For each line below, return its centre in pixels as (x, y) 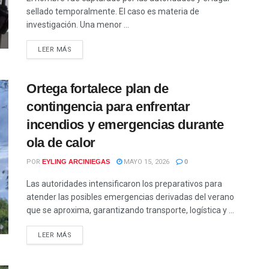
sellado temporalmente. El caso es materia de (113, 11)
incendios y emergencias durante (125, 124)
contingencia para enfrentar (108, 106)
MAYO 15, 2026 (146, 162)
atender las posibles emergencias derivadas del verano (130, 197)
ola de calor (61, 142)
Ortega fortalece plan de (98, 88)
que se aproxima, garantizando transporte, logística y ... (130, 210)
